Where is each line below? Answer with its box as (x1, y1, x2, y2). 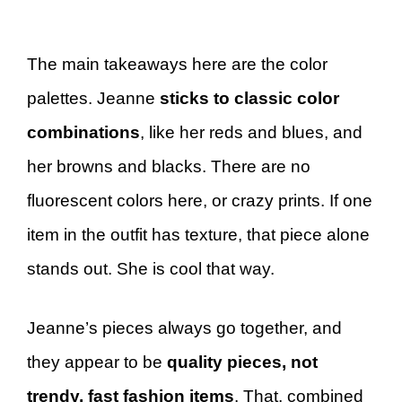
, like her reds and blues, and (140, 122, 363, 142)
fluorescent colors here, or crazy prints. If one (27, 190, 372, 210)
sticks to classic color (160, 88, 339, 108)
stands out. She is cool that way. (27, 258, 275, 278)
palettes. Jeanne (27, 88, 160, 108)
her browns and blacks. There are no (27, 156, 310, 176)
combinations (27, 122, 140, 142)
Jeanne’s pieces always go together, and (27, 319, 342, 337)
